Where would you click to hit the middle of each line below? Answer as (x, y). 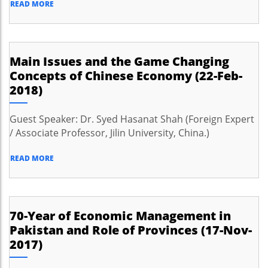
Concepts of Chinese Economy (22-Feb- (126, 76)
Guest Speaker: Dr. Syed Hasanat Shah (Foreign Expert (132, 119)
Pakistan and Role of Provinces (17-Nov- (131, 230)
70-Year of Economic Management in (120, 216)
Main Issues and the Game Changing (119, 61)
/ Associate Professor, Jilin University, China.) (109, 133)
